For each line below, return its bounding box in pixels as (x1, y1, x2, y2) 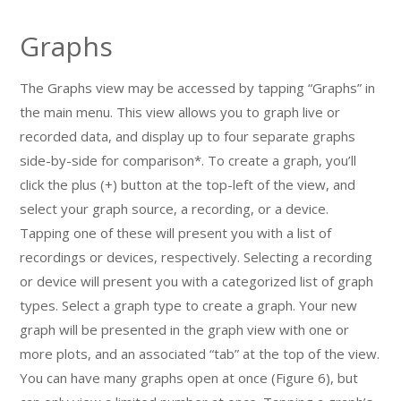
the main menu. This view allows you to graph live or (20, 102, 341, 121)
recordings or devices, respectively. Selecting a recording (20, 247, 373, 266)
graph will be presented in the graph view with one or (20, 320, 350, 338)
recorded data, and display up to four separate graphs (20, 126, 356, 145)
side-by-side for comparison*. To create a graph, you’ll (20, 150, 357, 169)
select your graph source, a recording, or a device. (20, 199, 329, 218)
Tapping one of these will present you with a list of (20, 223, 332, 242)
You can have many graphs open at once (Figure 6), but (20, 368, 359, 387)
